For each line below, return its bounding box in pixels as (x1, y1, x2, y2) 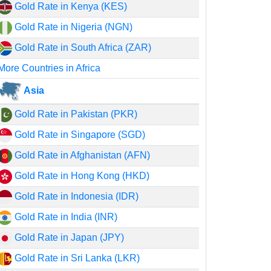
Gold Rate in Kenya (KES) (12, 1, 128, 11)
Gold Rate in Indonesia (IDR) (12, 191, 139, 201)
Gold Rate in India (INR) (12, 212, 118, 222)
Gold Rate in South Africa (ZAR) (12, 42, 152, 53)
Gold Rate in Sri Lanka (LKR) (12, 253, 140, 263)
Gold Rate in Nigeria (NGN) (12, 22, 133, 32)
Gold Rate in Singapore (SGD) (12, 129, 146, 140)
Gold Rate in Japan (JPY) (12, 232, 125, 243)
